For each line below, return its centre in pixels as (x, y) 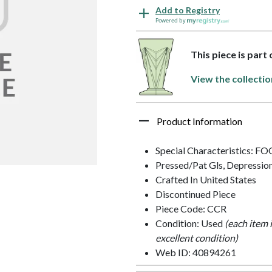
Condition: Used (190, 223)
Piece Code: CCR (191, 209)
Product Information (199, 121)
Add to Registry (188, 10)
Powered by (171, 21)
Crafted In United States (206, 179)
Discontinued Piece (195, 194)
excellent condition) (197, 238)
